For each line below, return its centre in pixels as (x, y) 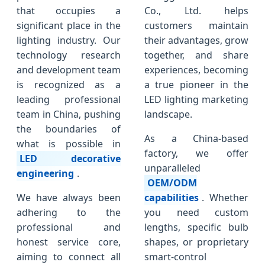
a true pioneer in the (196, 85)
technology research (69, 55)
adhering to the (69, 213)
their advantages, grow (196, 41)
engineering (45, 174)
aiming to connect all (69, 257)
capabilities (172, 198)
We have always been (69, 198)
